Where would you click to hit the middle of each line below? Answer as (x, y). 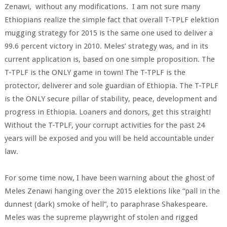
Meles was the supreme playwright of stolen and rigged (101, 217)
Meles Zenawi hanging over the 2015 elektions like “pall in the (112, 191)
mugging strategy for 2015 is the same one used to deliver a (108, 33)
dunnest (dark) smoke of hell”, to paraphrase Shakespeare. (106, 204)
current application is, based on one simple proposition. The (109, 59)
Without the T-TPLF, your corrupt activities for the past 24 (104, 125)
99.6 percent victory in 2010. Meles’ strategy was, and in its (106, 46)
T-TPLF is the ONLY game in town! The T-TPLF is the (95, 72)
